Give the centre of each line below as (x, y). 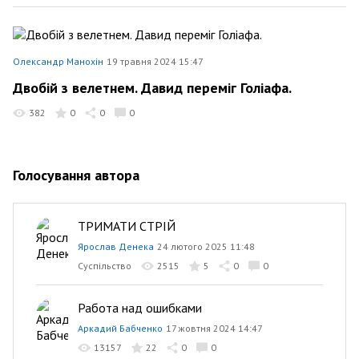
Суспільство (105, 265)
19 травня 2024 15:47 (155, 61)
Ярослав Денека (116, 246)
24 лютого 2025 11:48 (206, 246)
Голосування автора (76, 175)
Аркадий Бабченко (120, 328)
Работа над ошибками (140, 307)
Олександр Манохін (58, 61)
